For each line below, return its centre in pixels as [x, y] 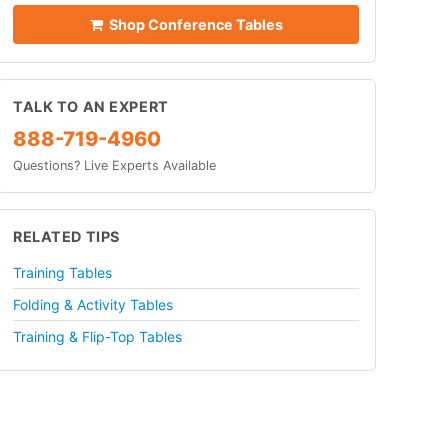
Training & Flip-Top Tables [97, 336]
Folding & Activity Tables [93, 304]
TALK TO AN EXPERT [91, 106]
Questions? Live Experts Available [114, 165]
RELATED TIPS [66, 236]
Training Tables [62, 272]
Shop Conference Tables [192, 24]
